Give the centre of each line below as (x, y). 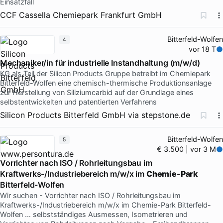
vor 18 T (203, 49)
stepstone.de (166, 115)
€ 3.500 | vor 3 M (187, 149)
